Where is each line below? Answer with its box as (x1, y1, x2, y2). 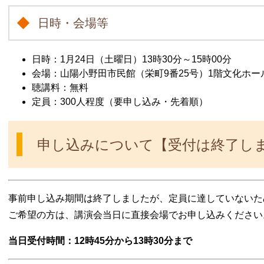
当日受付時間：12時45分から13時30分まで (8, 235, 192, 246)
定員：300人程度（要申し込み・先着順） (32, 96, 208, 107)
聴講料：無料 (32, 82, 88, 93)
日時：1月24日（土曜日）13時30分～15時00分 (32, 54, 232, 64)
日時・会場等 (38, 16, 108, 29)
